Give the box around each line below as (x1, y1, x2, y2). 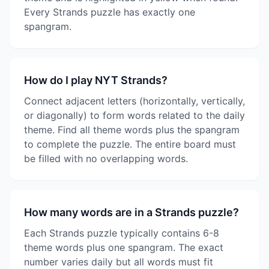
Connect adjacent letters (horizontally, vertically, (24, 95, 245, 107)
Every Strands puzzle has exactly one (24, 6, 195, 18)
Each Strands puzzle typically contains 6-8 (24, 227, 219, 239)
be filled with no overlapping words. (24, 153, 188, 165)
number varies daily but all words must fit (24, 256, 213, 268)
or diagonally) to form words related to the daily (24, 109, 245, 121)
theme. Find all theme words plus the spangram (24, 124, 240, 136)
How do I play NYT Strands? (24, 74, 168, 86)
